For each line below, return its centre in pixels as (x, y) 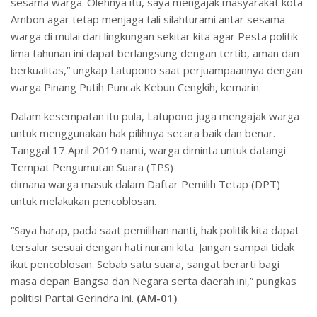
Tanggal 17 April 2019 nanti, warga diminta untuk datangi (148, 150)
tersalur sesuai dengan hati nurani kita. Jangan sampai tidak (152, 247)
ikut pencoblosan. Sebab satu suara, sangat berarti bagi (145, 264)
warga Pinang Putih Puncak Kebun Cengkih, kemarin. (136, 87)
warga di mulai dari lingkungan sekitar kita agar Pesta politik (154, 36)
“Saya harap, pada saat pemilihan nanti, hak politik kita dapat (155, 230)
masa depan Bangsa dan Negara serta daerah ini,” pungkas (154, 281)
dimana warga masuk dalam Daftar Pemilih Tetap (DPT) (145, 184)
